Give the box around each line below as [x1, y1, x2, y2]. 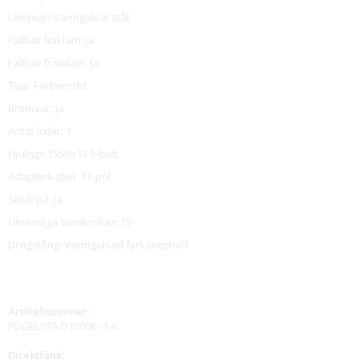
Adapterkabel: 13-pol [8, 169, 110, 184]
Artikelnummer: [8, 304, 89, 319]
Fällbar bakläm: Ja [8, 32, 94, 48]
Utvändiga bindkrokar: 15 [8, 214, 132, 230]
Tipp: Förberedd [8, 78, 86, 93]
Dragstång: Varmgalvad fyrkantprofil [8, 237, 188, 253]
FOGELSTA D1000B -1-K [8, 318, 119, 334]
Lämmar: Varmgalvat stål [8, 10, 129, 25]
